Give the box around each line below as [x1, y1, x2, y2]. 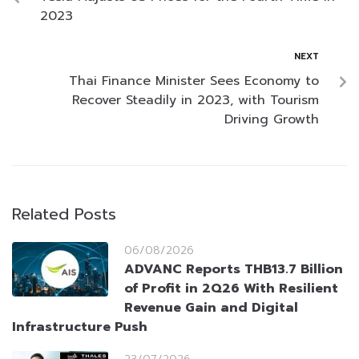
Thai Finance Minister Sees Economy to [69, 71, 319, 91]
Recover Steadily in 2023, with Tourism [72, 91, 319, 111]
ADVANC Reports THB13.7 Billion [124, 260, 343, 280]
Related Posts [12, 202, 116, 227]
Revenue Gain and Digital [124, 298, 298, 318]
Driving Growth [224, 110, 319, 130]
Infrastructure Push [12, 317, 147, 337]
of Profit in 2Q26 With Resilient [124, 279, 338, 299]
